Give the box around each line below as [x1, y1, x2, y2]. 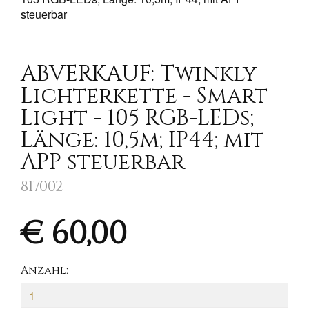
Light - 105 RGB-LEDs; [21, 103, 254, 133]
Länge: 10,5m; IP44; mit [21, 126, 264, 155]
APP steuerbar [21, 148, 185, 177]
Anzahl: [21, 263, 68, 278]
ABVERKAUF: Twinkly [21, 59, 257, 89]
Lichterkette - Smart [21, 81, 268, 111]
